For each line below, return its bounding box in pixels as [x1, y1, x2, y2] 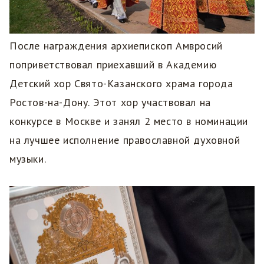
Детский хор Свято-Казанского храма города [9, 76, 233, 90]
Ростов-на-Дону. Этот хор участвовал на [9, 95, 211, 109]
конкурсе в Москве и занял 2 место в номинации [9, 114, 249, 128]
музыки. [9, 151, 47, 166]
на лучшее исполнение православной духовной [9, 133, 240, 147]
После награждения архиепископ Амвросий [9, 38, 223, 52]
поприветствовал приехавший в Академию [9, 57, 217, 71]
